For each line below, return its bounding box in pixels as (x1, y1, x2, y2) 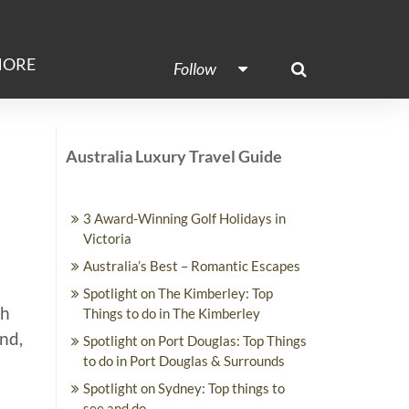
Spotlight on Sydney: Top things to (83, 380, 285, 396)
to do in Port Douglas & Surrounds (83, 352, 285, 369)
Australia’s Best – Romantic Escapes (83, 257, 300, 274)
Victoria (83, 230, 131, 246)
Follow (173, 58, 216, 79)
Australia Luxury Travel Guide (66, 146, 282, 166)
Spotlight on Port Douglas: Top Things (83, 332, 307, 349)
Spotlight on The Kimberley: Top (83, 285, 273, 301)
